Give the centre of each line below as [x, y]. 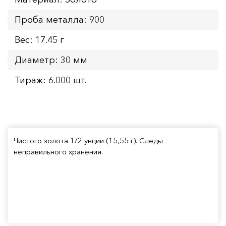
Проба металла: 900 [60, 19]
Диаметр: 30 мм [51, 60]
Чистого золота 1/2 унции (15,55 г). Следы [88, 140]
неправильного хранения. [58, 151]
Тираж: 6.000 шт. [51, 80]
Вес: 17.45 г [39, 40]
